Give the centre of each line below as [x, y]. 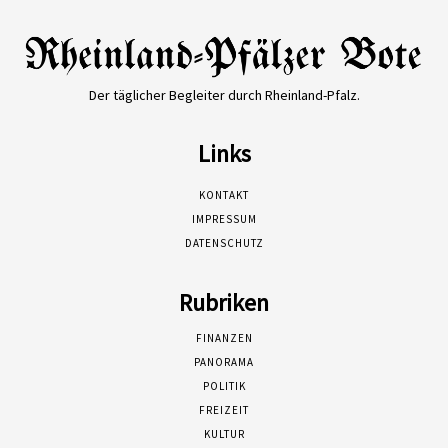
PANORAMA [224, 362]
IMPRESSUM [224, 219]
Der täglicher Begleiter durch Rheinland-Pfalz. [224, 95]
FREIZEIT [224, 410]
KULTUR [224, 434]
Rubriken [224, 303]
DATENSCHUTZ [224, 243]
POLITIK [224, 386]
